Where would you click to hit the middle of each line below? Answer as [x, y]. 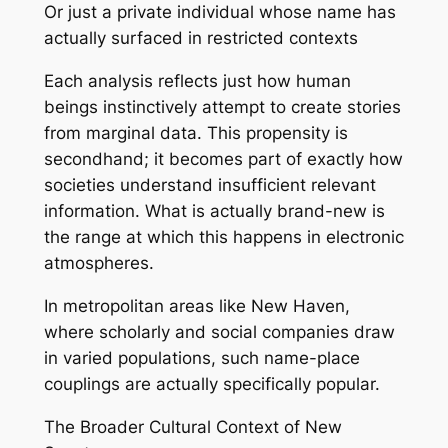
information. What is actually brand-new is [214, 211]
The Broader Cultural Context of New [192, 426]
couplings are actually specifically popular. [211, 383]
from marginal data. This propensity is [195, 133]
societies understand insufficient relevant [209, 185]
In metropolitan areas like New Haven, [196, 305]
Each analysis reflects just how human [197, 81]
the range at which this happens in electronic [223, 237]
